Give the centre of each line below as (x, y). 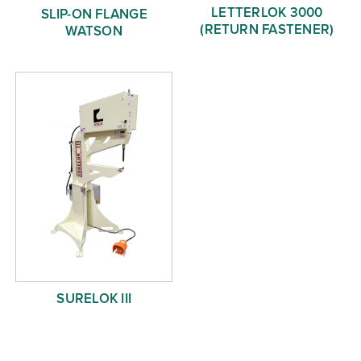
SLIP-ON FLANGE (94, 14)
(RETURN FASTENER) (267, 29)
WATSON (94, 31)
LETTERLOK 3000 (267, 12)
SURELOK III (94, 298)
